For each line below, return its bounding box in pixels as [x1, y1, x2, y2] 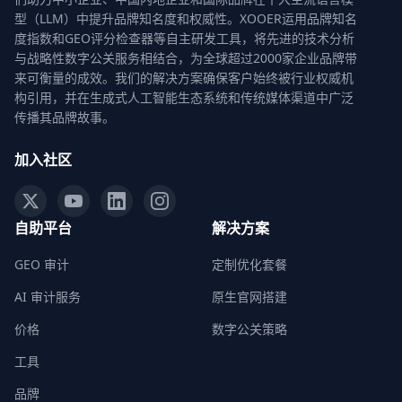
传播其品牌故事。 [14, 109, 115, 126]
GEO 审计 [14, 256, 69, 273]
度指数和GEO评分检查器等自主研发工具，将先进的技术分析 [14, 30, 354, 47]
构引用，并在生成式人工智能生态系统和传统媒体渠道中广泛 [14, 89, 354, 106]
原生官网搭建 [212, 288, 287, 305]
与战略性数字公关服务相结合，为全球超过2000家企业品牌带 [14, 49, 357, 66]
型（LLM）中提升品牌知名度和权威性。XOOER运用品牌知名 [14, 10, 357, 27]
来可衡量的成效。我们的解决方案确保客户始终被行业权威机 [14, 69, 354, 86]
